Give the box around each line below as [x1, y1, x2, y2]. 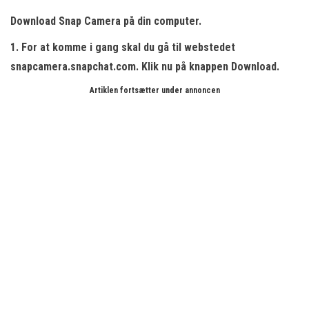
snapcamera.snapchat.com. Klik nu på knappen [10, 60, 231, 73]
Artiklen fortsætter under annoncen [89, 86, 220, 95]
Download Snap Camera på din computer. [10, 14, 201, 28]
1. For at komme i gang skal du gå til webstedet [10, 41, 235, 54]
